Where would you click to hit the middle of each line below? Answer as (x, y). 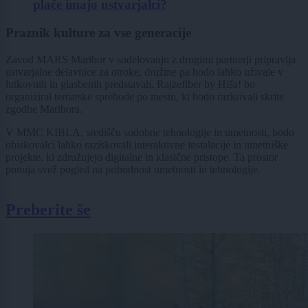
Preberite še (48, 209)
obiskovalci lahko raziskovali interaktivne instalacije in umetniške (147, 144)
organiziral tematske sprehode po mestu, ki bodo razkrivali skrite (145, 96)
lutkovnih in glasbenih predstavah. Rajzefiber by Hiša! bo (130, 84)
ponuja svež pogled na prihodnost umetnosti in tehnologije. (134, 169)
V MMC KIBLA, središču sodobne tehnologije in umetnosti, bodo (150, 132)
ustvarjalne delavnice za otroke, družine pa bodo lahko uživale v (144, 71)
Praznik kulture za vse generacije (98, 33)
